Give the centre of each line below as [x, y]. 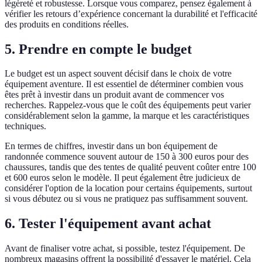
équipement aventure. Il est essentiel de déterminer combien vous [124, 84]
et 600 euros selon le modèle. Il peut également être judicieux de [123, 178]
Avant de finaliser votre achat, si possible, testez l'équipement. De [125, 249]
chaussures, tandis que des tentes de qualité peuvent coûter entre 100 [130, 167]
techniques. [25, 126]
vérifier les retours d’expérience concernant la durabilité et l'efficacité [131, 13]
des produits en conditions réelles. [67, 24]
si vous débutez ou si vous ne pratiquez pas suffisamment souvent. [126, 199]
